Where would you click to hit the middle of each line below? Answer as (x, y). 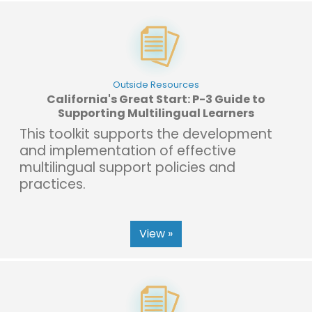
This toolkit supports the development (146, 134)
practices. (53, 184)
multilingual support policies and (127, 167)
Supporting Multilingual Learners (156, 113)
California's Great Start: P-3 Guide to (156, 99)
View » (156, 233)
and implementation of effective (128, 150)
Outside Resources (156, 84)
